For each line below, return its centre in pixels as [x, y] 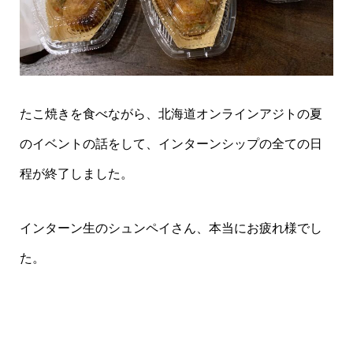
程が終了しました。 [76, 174]
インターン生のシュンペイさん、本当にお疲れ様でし [171, 228]
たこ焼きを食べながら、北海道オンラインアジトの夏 [171, 114]
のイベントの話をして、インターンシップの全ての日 [171, 144]
